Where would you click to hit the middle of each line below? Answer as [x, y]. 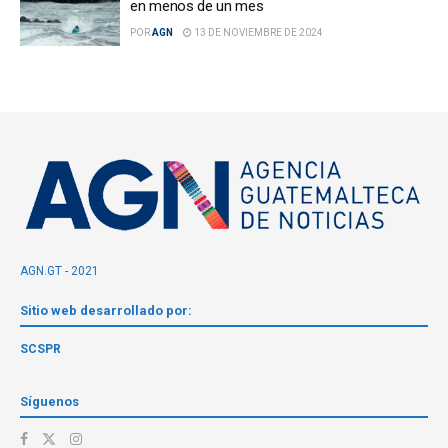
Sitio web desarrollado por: [106, 310]
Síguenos [49, 401]
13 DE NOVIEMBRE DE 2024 [257, 32]
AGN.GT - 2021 [59, 270]
